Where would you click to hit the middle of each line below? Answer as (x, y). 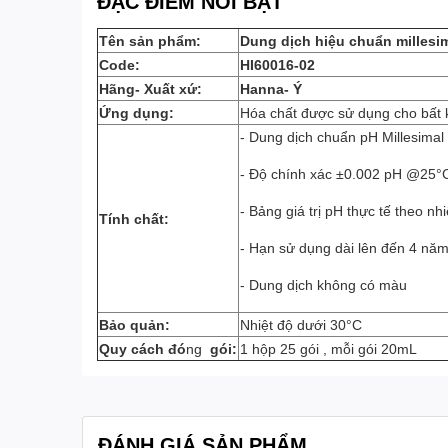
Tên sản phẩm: (154, 40)
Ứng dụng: (146, 112)
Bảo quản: (134, 324)
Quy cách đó (142, 348)
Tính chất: (134, 218)
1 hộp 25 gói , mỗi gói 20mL (328, 348)
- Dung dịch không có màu (323, 284)
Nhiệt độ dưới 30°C (301, 324)
